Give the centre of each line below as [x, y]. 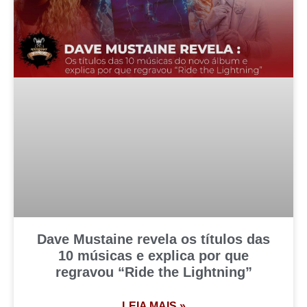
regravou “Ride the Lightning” [153, 272]
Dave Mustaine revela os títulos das [153, 240]
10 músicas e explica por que [153, 256]
